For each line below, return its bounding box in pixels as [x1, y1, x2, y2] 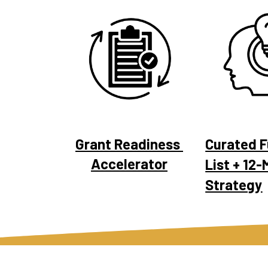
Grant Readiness [75, 135, 180, 153]
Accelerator [91, 154, 167, 172]
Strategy [205, 175, 263, 193]
